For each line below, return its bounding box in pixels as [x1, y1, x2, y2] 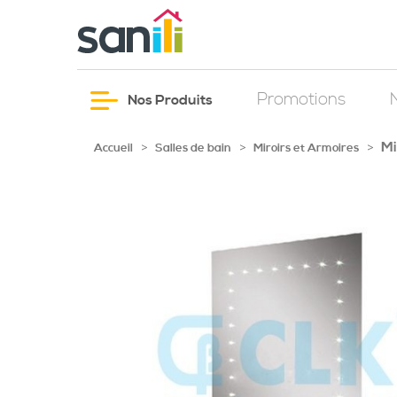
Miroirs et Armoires [253, 141, 362, 155]
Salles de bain [155, 141, 231, 155]
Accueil [94, 141, 133, 155]
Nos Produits [125, 91, 213, 109]
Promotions [257, 90, 346, 110]
